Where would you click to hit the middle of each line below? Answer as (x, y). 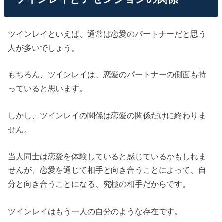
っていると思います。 (48, 88)
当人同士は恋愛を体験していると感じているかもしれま (107, 156)
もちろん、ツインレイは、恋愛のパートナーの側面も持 (107, 75)
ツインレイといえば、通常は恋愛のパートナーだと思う (107, 34)
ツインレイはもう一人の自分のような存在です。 (95, 211)
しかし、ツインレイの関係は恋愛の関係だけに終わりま (107, 115)
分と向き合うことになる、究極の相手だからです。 (99, 184)
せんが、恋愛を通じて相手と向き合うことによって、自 (107, 170)
